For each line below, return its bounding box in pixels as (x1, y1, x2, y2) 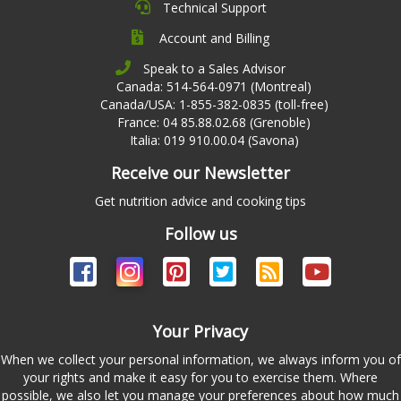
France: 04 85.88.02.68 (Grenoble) (117, 113, 311, 131)
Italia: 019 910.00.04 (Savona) (129, 131, 299, 149)
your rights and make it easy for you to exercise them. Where (23, 368, 378, 386)
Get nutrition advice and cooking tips (95, 192, 306, 209)
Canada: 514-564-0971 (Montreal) (116, 77, 311, 95)
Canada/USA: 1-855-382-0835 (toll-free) (99, 95, 328, 113)
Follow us (164, 222, 237, 244)
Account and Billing (159, 29, 269, 47)
